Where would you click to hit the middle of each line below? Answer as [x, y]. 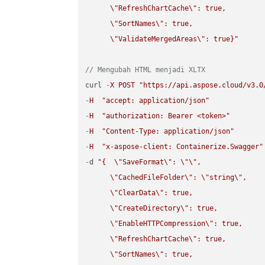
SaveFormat [143, 162]
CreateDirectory [150, 209]
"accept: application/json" [156, 101]
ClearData [137, 193]
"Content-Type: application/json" [168, 132]
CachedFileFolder [152, 178]
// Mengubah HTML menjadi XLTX [146, 70]
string [222, 178]
